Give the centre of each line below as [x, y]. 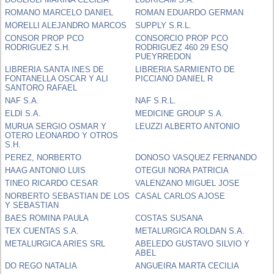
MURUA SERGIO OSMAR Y [56, 126]
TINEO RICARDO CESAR [52, 183]
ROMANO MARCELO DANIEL [59, 12]
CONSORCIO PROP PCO [182, 38]
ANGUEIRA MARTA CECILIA [187, 265]
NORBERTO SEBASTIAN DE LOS [68, 196]
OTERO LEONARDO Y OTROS [62, 135]
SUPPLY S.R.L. [164, 25]
